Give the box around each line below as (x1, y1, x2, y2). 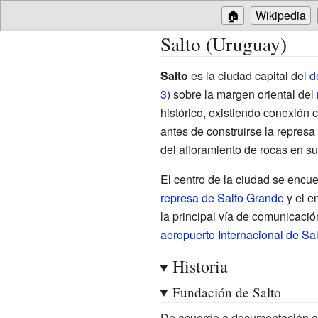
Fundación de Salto (172, 283, 281, 301)
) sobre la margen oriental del (166, 85, 317, 102)
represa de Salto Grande (160, 189, 284, 206)
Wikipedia (256, 7, 306, 23)
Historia (172, 254, 228, 278)
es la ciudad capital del (187, 67, 309, 84)
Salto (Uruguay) (160, 31, 287, 57)
